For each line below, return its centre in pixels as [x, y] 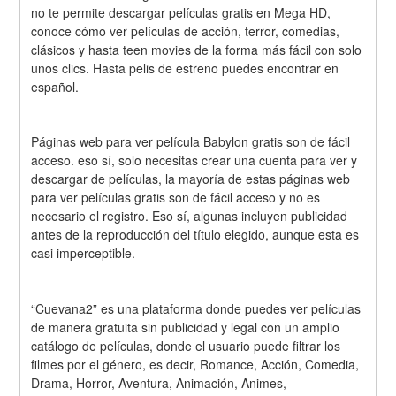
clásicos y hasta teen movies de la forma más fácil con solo [197, 49]
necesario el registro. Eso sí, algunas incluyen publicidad [190, 216]
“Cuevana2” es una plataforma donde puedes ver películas [196, 309]
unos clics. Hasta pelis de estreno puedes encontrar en [185, 68]
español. [55, 86]
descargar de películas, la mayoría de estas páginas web [191, 179]
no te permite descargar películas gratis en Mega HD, [181, 12]
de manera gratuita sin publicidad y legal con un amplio [186, 327]
